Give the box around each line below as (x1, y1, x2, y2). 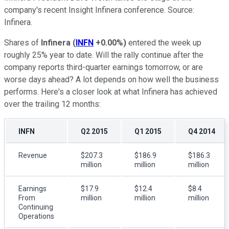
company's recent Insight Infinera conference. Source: (4, 5, 194, 15)
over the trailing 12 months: (4, 99, 101, 109)
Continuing (18, 202, 53, 211)
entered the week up (126, 37, 201, 48)
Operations (18, 212, 54, 220)
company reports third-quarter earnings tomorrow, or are (4, 62, 203, 72)
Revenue (18, 151, 47, 159)
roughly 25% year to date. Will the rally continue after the (4, 50, 203, 60)
